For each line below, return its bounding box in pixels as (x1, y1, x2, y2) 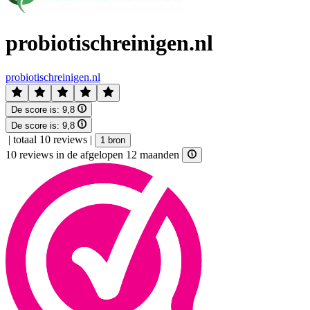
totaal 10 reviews (13, 133, 87, 145)
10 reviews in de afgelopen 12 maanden (6, 148, 182, 161)
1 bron (100, 134, 125, 145)
